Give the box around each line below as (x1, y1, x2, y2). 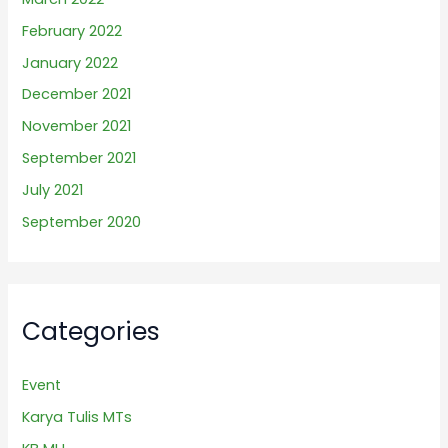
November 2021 (22, 116, 132, 137)
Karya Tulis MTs (22, 407, 133, 428)
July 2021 (22, 180, 84, 201)
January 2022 (22, 52, 119, 73)
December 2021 (22, 84, 132, 105)
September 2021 (22, 148, 137, 169)
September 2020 (22, 212, 142, 233)
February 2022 (22, 20, 123, 41)
